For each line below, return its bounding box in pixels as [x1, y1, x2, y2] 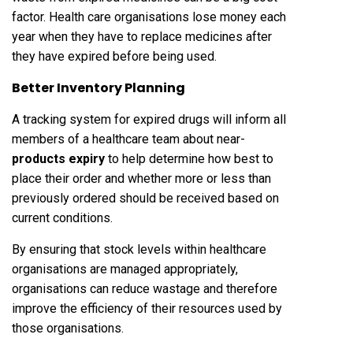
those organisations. [12, 320, 124, 336]
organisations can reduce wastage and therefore [12, 281, 277, 296]
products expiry [12, 150, 105, 166]
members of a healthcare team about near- [12, 131, 245, 147]
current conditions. [12, 210, 113, 225]
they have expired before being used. [12, 48, 217, 64]
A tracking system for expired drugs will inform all [12, 111, 286, 127]
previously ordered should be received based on [12, 190, 279, 206]
